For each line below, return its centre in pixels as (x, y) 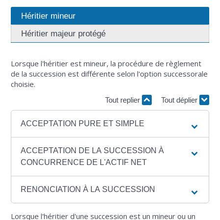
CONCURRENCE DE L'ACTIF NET (84, 163)
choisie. (23, 84)
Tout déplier (180, 100)
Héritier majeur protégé (64, 34)
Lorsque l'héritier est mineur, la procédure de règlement (106, 64)
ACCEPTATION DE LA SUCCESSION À (93, 151)
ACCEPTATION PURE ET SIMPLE (83, 124)
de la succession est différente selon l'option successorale (110, 74)
